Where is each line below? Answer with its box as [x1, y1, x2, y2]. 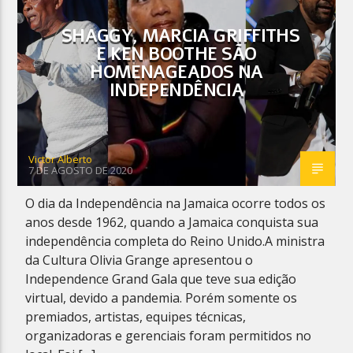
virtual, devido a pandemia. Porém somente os [25, 288, 298, 307]
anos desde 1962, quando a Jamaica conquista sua [25, 213, 319, 231]
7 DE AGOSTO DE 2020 [28, 162, 133, 177]
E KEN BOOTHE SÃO [96, 41, 257, 66]
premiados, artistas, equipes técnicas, [25, 307, 247, 325]
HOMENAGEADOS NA [90, 59, 263, 84]
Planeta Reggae [27, 100, 120, 118]
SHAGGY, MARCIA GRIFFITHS [61, 23, 300, 48]
